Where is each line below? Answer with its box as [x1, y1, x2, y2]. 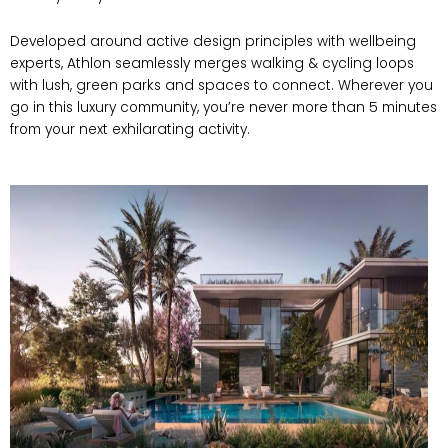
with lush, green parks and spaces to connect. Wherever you [10, 76, 433, 96]
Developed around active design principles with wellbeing [10, 32, 416, 52]
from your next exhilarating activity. [10, 120, 250, 140]
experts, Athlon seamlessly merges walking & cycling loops [10, 54, 414, 74]
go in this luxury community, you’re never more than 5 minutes [10, 98, 437, 118]
